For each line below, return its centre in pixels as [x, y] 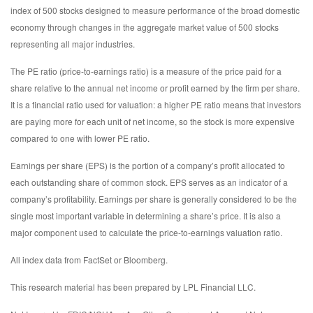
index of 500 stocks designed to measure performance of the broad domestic [155, 10]
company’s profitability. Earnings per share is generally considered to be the [154, 198]
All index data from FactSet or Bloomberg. [89, 259]
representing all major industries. [73, 43]
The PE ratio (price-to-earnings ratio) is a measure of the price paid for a [146, 71]
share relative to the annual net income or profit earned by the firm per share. [155, 87]
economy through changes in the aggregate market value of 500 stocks [145, 27]
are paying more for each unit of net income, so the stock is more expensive [153, 121]
